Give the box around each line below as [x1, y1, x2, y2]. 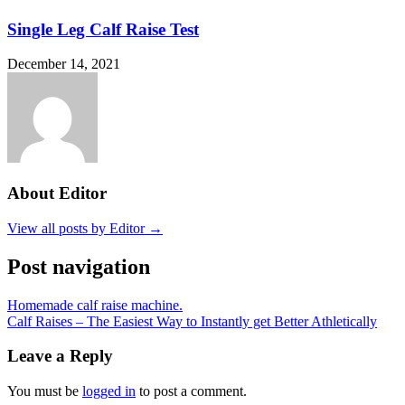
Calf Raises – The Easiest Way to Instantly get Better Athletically [7, 313, 377, 329]
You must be [7, 383, 82, 400]
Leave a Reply [7, 346, 113, 366]
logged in [82, 383, 136, 400]
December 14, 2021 [7, 56, 120, 72]
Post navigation [7, 254, 150, 278]
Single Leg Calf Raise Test [7, 19, 199, 39]
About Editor [7, 184, 107, 203]
